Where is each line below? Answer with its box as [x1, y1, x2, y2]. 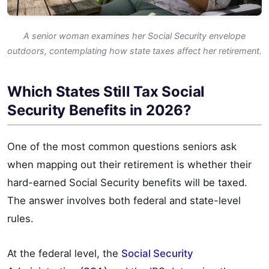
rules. [7, 213, 34, 225]
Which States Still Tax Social [7, 83, 205, 101]
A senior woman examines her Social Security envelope [23, 31, 246, 41]
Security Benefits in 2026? [7, 101, 192, 119]
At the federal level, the [7, 247, 121, 260]
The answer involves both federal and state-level [7, 195, 241, 207]
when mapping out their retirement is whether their [7, 159, 252, 171]
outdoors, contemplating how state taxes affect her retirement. [7, 46, 262, 56]
